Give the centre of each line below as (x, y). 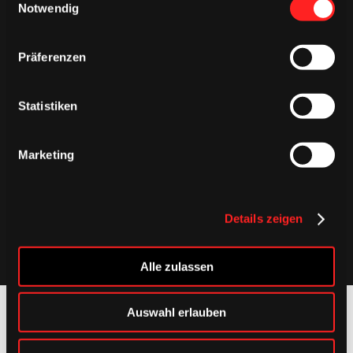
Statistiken (48, 106)
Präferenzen (52, 57)
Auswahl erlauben (176, 312)
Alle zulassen (176, 266)
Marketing (46, 154)
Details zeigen (264, 218)
